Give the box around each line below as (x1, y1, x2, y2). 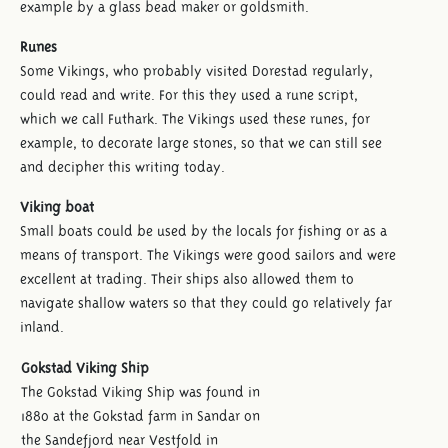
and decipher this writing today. (20, 158, 225, 175)
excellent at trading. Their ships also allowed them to (20, 270, 354, 287)
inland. (20, 318, 64, 335)
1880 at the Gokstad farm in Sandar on (21, 407, 260, 424)
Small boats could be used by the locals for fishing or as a (20, 222, 387, 239)
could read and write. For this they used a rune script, (20, 86, 358, 103)
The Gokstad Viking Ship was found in (21, 383, 260, 400)
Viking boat (20, 198, 94, 215)
